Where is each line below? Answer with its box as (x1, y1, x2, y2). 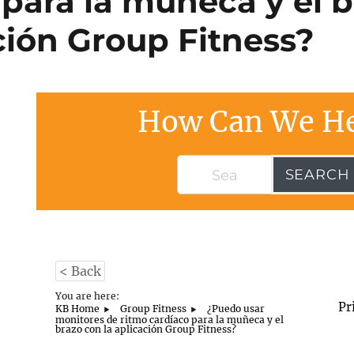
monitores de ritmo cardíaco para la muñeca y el (55, 314, 284, 326)
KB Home (55, 303, 100, 315)
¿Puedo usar (207, 303, 265, 315)
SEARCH (284, 166, 350, 183)
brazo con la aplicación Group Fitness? (55, 323, 237, 335)
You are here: (55, 290, 120, 302)
